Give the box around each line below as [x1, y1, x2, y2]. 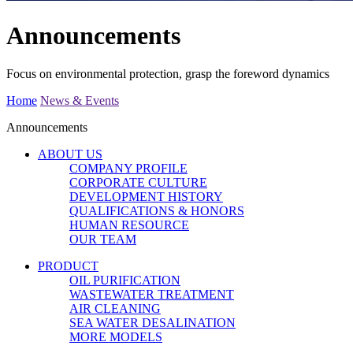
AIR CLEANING [69, 301, 161, 315]
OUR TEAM [69, 232, 136, 246]
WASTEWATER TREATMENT [69, 287, 234, 301]
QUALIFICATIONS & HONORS [69, 203, 244, 217]
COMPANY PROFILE [69, 161, 188, 175]
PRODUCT [38, 258, 98, 273]
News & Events [40, 93, 119, 107]
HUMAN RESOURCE [69, 217, 189, 232]
